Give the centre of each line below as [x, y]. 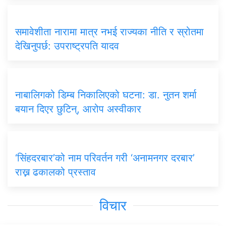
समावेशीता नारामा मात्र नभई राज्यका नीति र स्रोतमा [109, 32]
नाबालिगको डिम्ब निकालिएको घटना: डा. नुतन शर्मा [106, 95]
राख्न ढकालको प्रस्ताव [55, 172]
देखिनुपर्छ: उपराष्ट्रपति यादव [67, 46]
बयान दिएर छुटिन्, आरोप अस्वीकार [78, 109]
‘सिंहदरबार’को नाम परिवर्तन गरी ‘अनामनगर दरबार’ [105, 158]
